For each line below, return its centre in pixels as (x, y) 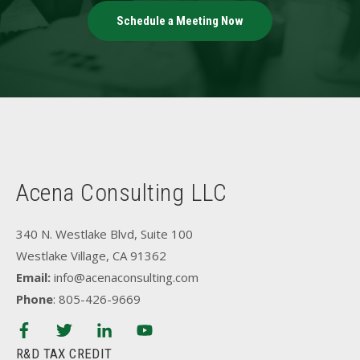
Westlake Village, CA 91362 (91, 256)
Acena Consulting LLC (121, 192)
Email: (33, 277)
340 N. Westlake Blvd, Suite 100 (104, 234)
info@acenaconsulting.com (126, 277)
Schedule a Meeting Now (180, 21)
